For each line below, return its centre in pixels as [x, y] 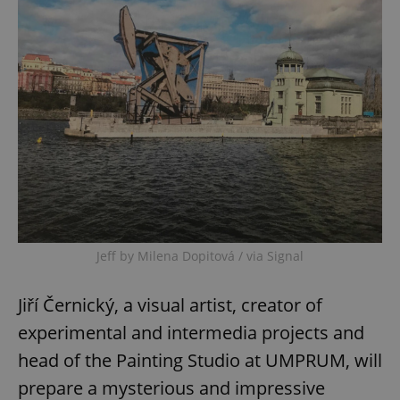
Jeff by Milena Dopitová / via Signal [200, 255]
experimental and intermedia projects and [191, 332]
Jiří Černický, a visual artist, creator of [170, 304]
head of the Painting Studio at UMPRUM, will [200, 360]
